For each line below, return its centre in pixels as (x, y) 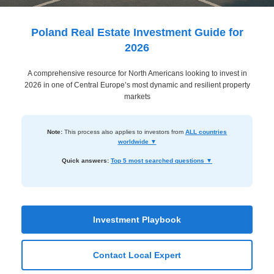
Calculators (35, 236)
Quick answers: (85, 161)
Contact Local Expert (137, 255)
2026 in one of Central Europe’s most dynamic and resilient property (137, 85)
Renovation (35, 162)
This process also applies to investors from (124, 132)
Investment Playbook (137, 220)
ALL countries (206, 132)
